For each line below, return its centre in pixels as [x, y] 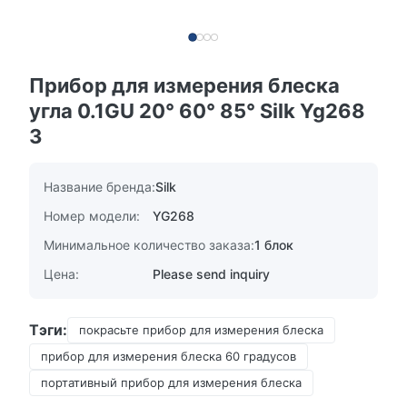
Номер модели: [92, 216]
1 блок [274, 245]
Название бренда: [99, 187]
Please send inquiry [211, 274]
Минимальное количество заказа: [149, 245]
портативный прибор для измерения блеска [171, 382]
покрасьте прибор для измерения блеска [201, 330]
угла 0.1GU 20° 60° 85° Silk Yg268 [197, 111]
